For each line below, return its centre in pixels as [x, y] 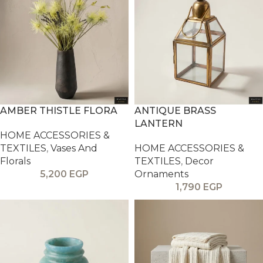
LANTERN [159, 124]
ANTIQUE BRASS [175, 111]
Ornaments [161, 174]
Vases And [74, 148]
